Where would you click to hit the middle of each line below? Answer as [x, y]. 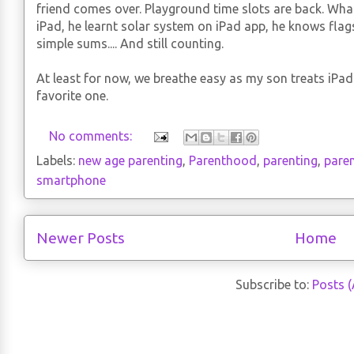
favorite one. [72, 96]
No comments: [92, 136]
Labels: [57, 160]
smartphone [71, 180]
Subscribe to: [273, 285]
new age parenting [130, 160]
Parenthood [223, 160]
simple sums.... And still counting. [130, 43]
